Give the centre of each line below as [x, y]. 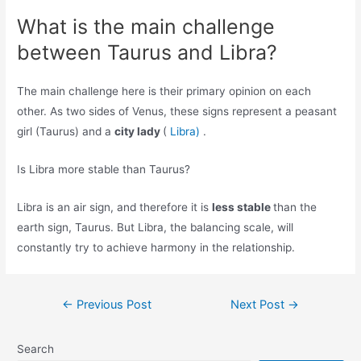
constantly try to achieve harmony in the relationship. [156, 247]
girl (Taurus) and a [66, 132]
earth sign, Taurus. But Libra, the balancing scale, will [156, 227]
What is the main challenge [146, 27]
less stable [243, 207]
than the [295, 207]
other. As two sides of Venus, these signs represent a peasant [177, 112]
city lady [139, 132]
